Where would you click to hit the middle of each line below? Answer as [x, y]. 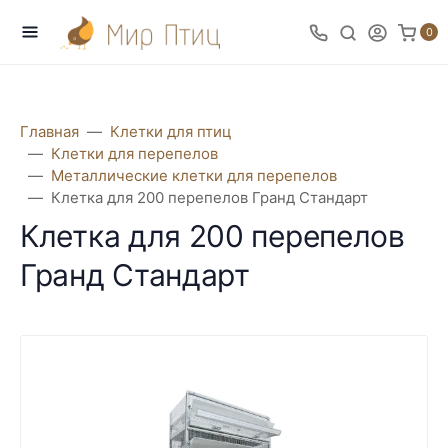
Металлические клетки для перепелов [194, 175]
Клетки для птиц [171, 131]
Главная [49, 131]
